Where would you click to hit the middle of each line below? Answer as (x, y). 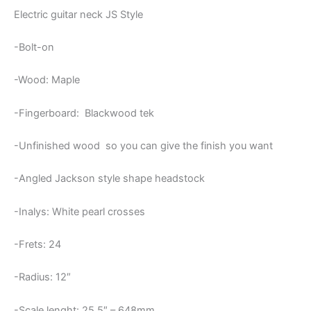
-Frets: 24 (37, 245)
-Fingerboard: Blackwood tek (84, 113)
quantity (32, 8)
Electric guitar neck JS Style (78, 14)
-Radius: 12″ (42, 277)
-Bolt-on (34, 48)
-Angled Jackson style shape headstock (109, 179)
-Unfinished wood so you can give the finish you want (143, 146)
